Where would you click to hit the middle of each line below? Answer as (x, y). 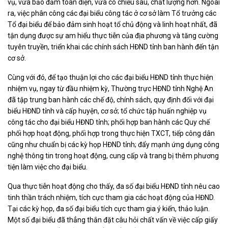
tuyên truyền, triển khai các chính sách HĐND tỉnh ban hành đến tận (113, 47)
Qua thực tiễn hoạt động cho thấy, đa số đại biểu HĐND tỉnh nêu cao (114, 187)
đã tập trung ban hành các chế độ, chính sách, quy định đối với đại (111, 100)
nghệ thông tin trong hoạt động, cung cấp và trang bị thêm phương (113, 156)
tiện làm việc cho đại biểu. (48, 167)
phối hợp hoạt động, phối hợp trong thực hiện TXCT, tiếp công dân (111, 134)
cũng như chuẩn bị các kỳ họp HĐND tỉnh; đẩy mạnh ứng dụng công (113, 145)
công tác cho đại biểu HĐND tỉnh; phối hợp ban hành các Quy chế (109, 122)
